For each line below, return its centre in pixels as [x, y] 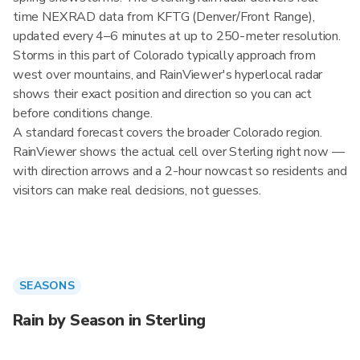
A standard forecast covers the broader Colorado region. [168, 133]
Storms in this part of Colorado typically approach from [165, 55]
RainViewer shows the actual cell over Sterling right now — [179, 152]
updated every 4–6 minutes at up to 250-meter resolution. [177, 36]
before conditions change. [83, 113]
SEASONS [47, 286]
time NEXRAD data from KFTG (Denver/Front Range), [164, 17]
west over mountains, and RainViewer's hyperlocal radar [168, 75]
